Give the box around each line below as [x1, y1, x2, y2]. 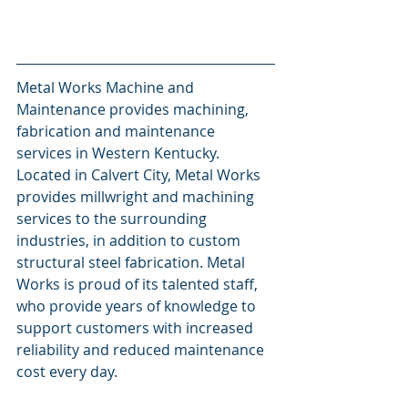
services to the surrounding [16, 209, 210, 229]
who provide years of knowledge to [16, 296, 260, 317]
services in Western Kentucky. [16, 143, 223, 164]
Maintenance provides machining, [16, 99, 252, 120]
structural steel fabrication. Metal [16, 252, 249, 273]
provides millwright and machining [16, 187, 258, 208]
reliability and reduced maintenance [16, 340, 268, 361]
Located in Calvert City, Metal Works [16, 165, 264, 186]
